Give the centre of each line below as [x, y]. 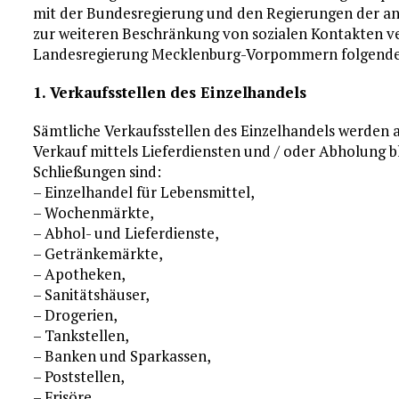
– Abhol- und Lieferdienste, [126, 233]
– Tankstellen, [81, 335]
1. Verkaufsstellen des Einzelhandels [170, 92]
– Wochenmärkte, [94, 212]
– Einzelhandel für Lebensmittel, [144, 192]
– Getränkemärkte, [98, 253]
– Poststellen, [79, 376]
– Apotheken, [80, 274]
